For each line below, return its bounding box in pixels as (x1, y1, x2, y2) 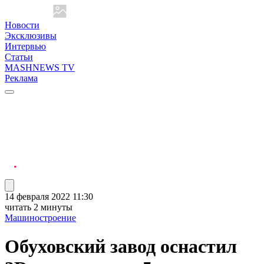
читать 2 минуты (5, 202, 72, 212)
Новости (5, 20, 39, 30)
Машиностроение (5, 213, 76, 223)
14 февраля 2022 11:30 (5, 192, 93, 202)
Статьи (5, 52, 33, 62)
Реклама (5, 73, 38, 83)
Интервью (5, 41, 46, 51)
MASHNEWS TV (5, 62, 75, 72)
